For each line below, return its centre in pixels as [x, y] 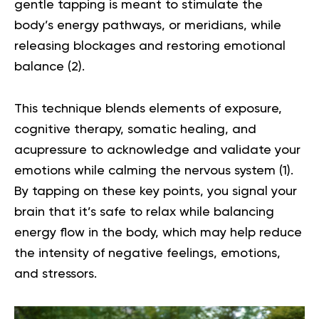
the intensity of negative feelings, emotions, [147, 253]
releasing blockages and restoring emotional [150, 46]
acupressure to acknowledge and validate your [157, 150]
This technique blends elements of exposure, [148, 109]
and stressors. [56, 274]
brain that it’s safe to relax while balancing [144, 212]
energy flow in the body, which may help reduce [158, 232]
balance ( [43, 67]
